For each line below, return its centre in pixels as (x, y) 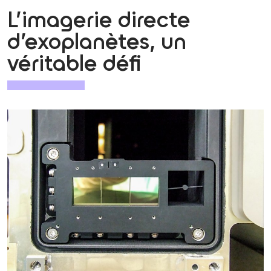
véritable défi (74, 65)
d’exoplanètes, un (97, 43)
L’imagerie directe (99, 21)
